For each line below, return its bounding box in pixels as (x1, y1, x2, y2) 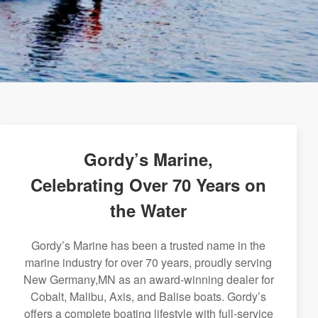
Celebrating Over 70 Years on (31, 172, 266, 197)
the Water (110, 198, 187, 222)
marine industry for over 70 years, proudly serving (25, 254, 272, 270)
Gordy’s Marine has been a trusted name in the (31, 237, 265, 253)
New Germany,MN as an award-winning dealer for (23, 271, 274, 287)
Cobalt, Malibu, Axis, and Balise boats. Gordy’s (31, 288, 266, 305)
